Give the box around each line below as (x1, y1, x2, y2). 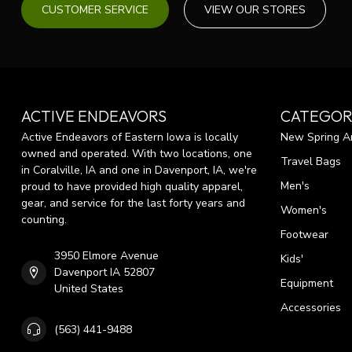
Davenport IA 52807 (54, 265, 155, 280)
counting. (21, 212, 67, 228)
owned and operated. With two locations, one (21, 146, 252, 162)
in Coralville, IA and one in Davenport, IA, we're (21, 163, 257, 178)
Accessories (280, 300, 341, 316)
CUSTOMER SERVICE (42, 2, 148, 18)
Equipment (280, 276, 333, 291)
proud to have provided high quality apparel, (21, 179, 243, 195)
